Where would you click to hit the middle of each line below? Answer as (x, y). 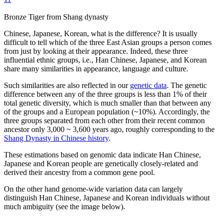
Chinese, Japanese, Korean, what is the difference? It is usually (101, 33)
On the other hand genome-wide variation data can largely (93, 189)
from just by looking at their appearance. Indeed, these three (96, 51)
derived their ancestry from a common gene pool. (79, 172)
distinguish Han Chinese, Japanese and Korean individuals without (107, 197)
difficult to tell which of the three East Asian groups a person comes (108, 42)
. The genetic (187, 85)
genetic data (148, 85)
